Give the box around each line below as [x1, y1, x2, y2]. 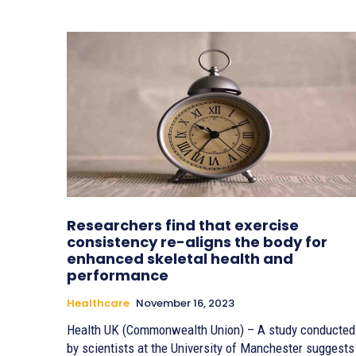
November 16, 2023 [136, 296, 234, 311]
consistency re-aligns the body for [67, 232, 327, 253]
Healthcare [67, 296, 130, 311]
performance [67, 265, 168, 286]
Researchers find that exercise [67, 215, 299, 236]
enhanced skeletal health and [67, 249, 293, 269]
